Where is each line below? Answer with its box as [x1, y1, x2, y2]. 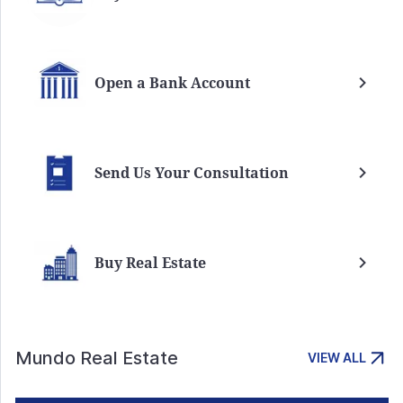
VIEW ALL [308, 350, 366, 365]
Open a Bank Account [94, 73, 250, 93]
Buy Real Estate [94, 253, 206, 273]
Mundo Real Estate [15, 347, 178, 369]
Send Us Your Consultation [94, 163, 289, 183]
